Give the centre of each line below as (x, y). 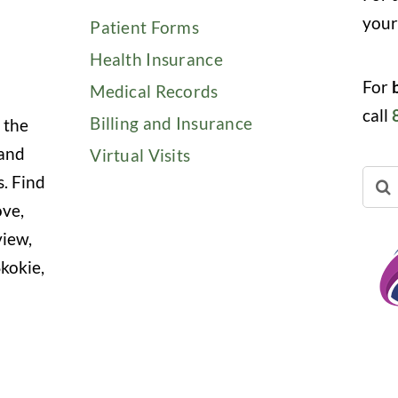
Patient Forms (144, 27)
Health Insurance (156, 59)
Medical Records (154, 91)
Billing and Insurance (171, 123)
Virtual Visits (140, 155)
